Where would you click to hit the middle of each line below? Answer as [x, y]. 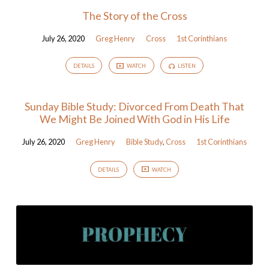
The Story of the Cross [134, 15]
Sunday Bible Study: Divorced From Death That [134, 107]
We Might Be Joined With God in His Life [134, 119]
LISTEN [186, 66]
